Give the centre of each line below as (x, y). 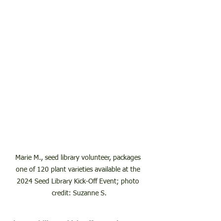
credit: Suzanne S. (79, 193)
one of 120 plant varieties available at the (79, 169)
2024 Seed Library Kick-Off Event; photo (79, 181)
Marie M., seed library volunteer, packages (79, 158)
